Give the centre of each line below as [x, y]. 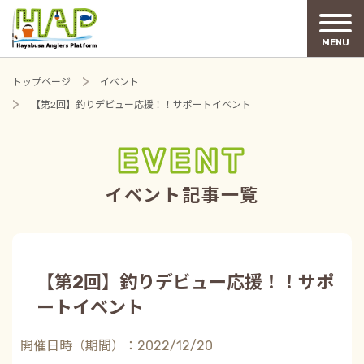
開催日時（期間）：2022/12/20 [117, 345]
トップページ [41, 82]
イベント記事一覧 [182, 195]
